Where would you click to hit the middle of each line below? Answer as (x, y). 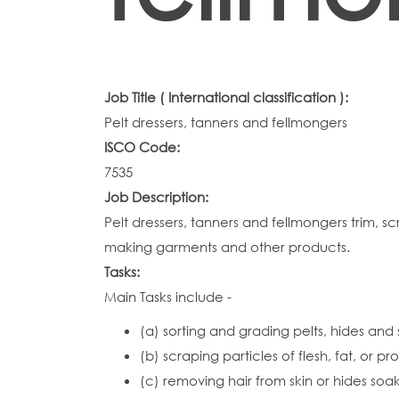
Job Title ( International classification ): (228, 97)
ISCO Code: (144, 147)
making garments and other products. (227, 247)
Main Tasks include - (168, 297)
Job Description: (158, 197)
